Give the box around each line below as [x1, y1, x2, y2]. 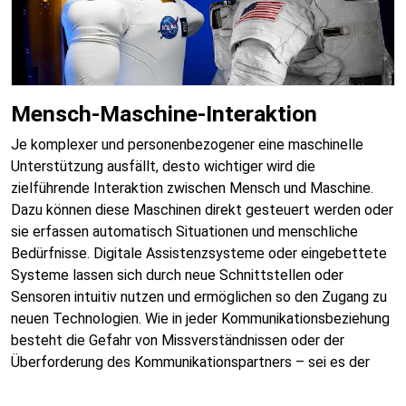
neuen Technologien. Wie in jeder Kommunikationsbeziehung [11, 310, 390, 328]
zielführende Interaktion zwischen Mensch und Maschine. [11, 179, 373, 198]
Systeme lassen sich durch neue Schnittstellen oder [11, 266, 343, 285]
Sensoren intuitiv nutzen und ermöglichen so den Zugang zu [11, 288, 387, 306]
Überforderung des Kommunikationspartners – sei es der [11, 353, 370, 372]
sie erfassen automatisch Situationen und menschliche [11, 223, 358, 241]
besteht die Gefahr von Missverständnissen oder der [11, 332, 344, 350]
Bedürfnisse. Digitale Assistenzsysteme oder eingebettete [11, 245, 387, 263]
